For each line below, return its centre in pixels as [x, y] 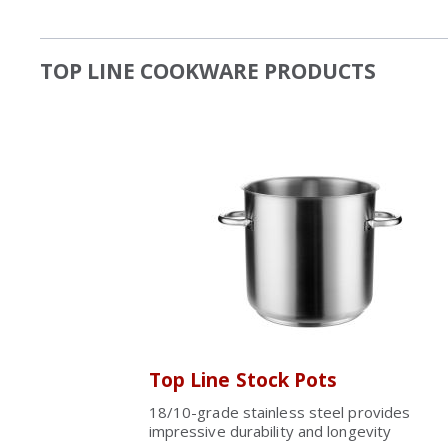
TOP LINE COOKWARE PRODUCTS [208, 71]
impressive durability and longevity [270, 431]
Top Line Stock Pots [243, 380]
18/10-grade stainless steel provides [279, 412]
